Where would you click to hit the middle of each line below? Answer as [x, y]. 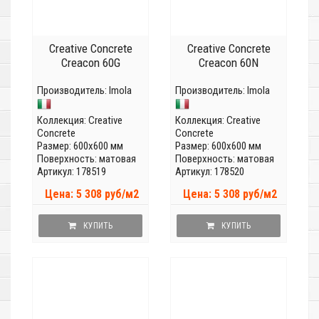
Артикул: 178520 [210, 172]
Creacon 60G [90, 63]
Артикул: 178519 [72, 172]
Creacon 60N [229, 63]
